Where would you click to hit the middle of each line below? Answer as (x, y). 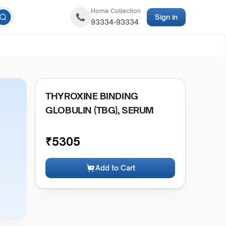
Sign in (166, 17)
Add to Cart (115, 168)
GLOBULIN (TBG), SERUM (100, 110)
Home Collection (116, 11)
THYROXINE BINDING (92, 96)
